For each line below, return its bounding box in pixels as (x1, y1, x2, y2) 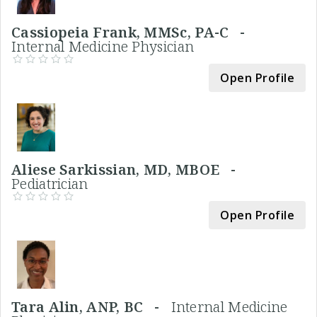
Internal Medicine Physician (11, 36, 195, 56)
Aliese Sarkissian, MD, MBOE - (11, 159, 243, 179)
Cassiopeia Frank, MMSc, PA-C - (11, 22, 253, 42)
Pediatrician (11, 173, 88, 193)
